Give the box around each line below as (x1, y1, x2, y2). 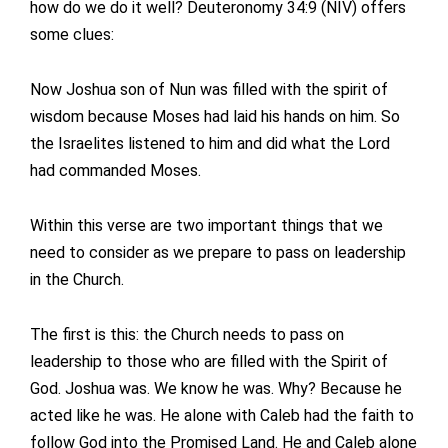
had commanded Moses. (30, 161, 201, 181)
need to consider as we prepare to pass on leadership (30, 243, 406, 263)
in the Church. (30, 270, 124, 290)
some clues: (30, 25, 114, 45)
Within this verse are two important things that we (30, 216, 383, 236)
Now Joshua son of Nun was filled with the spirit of (30, 80, 388, 100)
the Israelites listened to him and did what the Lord (30, 134, 390, 154)
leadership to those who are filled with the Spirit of (30, 352, 388, 372)
